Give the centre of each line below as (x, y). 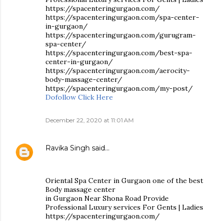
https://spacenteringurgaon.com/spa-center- (122, 17)
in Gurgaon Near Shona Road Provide (107, 198)
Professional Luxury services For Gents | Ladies (124, 207)
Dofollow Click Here (79, 97)
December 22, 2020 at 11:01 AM (90, 120)
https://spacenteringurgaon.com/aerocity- (118, 71)
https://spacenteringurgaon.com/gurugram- (121, 35)
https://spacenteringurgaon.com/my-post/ (119, 88)
